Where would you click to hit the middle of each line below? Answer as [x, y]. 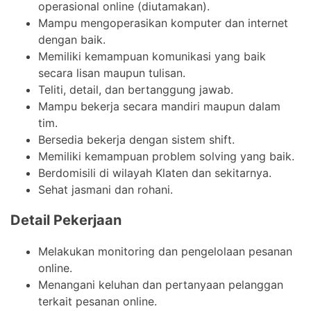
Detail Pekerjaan [66, 220]
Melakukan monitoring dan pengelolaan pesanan [165, 252]
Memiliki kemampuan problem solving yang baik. [166, 157]
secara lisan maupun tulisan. [112, 73]
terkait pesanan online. [98, 302]
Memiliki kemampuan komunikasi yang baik [152, 57]
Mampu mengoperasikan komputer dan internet [163, 23]
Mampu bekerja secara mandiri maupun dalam [159, 107]
